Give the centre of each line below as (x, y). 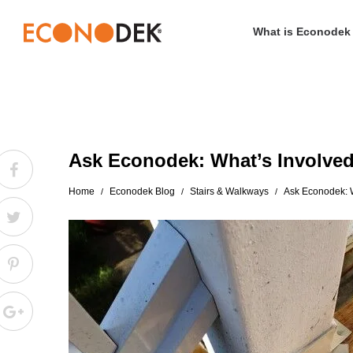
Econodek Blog (142, 191)
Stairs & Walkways (229, 191)
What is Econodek (301, 32)
